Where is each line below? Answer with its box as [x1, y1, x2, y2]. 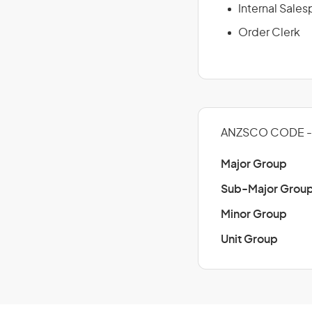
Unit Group [221, 234, 278, 245]
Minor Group [221, 209, 287, 220]
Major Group [221, 159, 287, 170]
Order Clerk [238, 27, 300, 38]
